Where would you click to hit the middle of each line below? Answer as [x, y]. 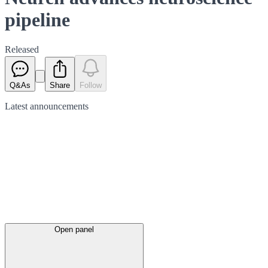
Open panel [74, 229]
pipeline [37, 20]
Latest [17, 106]
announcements [59, 106]
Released [22, 49]
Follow [91, 85]
